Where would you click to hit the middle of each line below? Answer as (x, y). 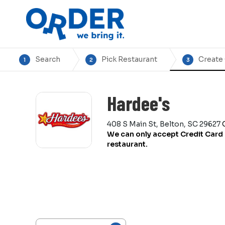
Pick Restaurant (129, 59)
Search (48, 59)
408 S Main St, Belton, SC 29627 (164, 124)
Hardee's (139, 103)
